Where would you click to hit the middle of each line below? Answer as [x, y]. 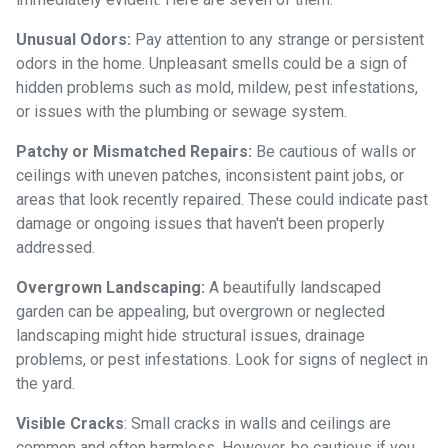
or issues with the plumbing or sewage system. [181, 111]
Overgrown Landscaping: [110, 287]
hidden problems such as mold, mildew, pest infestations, [217, 87]
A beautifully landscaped [293, 287]
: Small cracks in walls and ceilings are [257, 423]
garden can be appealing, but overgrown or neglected [200, 311]
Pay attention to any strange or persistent [277, 39]
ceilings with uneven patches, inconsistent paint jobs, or [210, 175]
